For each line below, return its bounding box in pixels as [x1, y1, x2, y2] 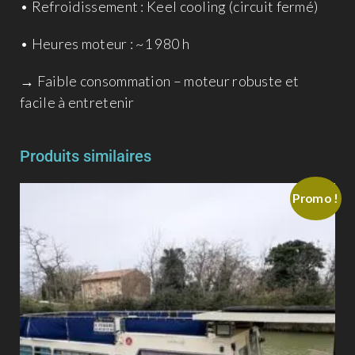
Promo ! [292, 191, 339, 206]
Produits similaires [20, 146, 151, 166]
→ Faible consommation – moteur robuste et [20, 71, 300, 90]
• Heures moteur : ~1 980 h [20, 34, 189, 52]
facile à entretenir [20, 93, 135, 111]
